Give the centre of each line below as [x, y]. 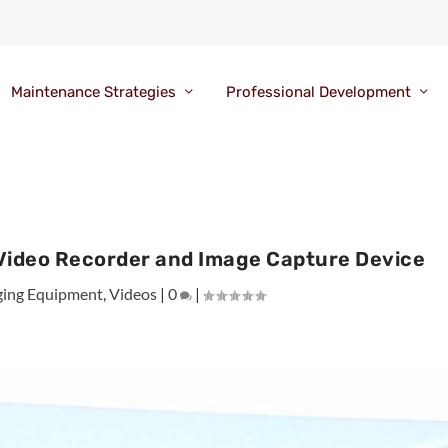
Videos [133, 293]
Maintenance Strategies [93, 92]
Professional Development [318, 92]
